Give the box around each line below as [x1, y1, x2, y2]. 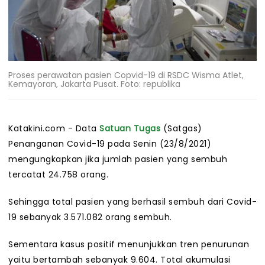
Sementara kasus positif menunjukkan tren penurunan [8, 238, 249, 251]
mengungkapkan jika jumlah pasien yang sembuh [8, 153, 227, 166]
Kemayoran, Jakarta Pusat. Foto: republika [8, 77, 180, 90]
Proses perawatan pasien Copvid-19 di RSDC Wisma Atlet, [8, 69, 244, 81]
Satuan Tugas [99, 122, 160, 135]
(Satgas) [160, 122, 202, 135]
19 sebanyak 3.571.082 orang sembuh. [8, 211, 172, 224]
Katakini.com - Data [8, 122, 99, 135]
